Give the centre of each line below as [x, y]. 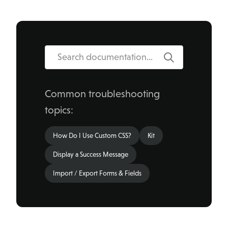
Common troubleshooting [102, 94]
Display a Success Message [91, 155]
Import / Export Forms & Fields [97, 174]
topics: [59, 110]
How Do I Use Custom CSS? [92, 136]
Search [183, 64]
